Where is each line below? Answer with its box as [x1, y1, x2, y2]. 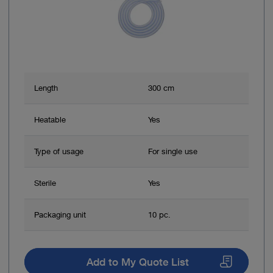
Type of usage [34, 146, 83, 156]
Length [34, 82, 58, 93]
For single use [148, 146, 197, 156]
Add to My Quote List [86, 255, 189, 268]
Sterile [34, 177, 56, 188]
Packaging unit [34, 209, 86, 219]
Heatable [34, 114, 66, 124]
